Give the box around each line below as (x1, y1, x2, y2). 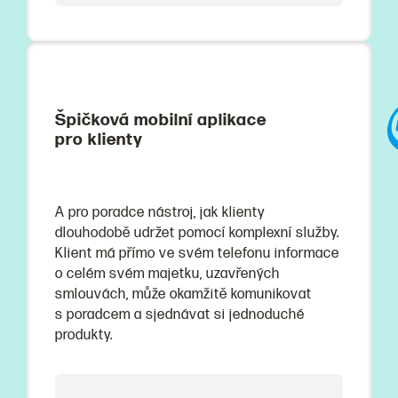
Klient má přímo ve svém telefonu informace (55, 243, 339, 262)
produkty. (55, 325, 113, 344)
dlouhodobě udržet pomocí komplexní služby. (55, 223, 339, 242)
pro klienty (55, 130, 143, 151)
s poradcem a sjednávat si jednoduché (55, 305, 305, 323)
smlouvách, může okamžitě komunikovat (55, 284, 312, 303)
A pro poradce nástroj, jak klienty (55, 203, 265, 221)
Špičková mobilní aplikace (55, 110, 267, 131)
